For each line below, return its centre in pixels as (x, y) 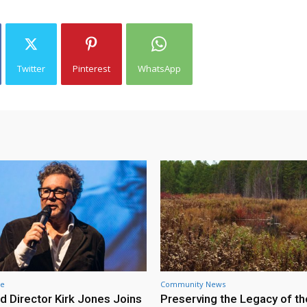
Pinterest (91, 69)
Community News (193, 284)
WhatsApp (159, 69)
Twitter (31, 69)
